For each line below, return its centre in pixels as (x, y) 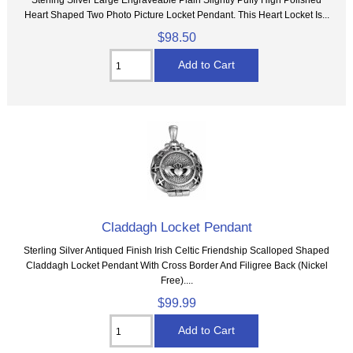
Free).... (176, 281)
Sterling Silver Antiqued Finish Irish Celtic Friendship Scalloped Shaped (176, 251)
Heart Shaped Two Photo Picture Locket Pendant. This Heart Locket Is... (176, 15)
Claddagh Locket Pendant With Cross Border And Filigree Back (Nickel (176, 266)
